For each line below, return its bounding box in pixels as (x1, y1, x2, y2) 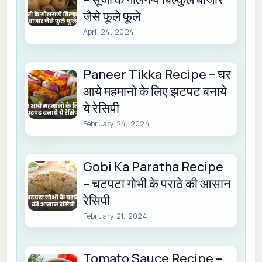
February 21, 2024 (82, 211, 147, 221)
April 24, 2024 (82, 26, 135, 37)
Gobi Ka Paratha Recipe (82, 157, 223, 175)
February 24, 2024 (82, 119, 150, 129)
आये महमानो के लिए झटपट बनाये (82, 82, 227, 101)
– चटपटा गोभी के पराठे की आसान (82, 174, 231, 192)
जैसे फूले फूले (82, 7, 140, 25)
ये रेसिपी (82, 99, 119, 118)
